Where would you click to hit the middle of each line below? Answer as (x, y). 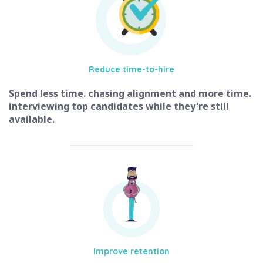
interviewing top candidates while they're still (119, 107)
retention (150, 252)
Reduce (106, 70)
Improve (112, 252)
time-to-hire (149, 70)
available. (32, 119)
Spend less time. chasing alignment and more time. (130, 94)
